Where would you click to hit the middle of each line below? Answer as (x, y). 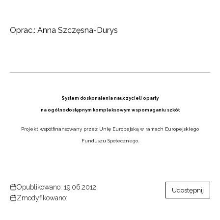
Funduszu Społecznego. (110, 141)
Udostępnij (188, 190)
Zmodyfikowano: (42, 198)
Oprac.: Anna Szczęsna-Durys (64, 30)
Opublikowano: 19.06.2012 (56, 187)
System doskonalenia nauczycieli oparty (110, 98)
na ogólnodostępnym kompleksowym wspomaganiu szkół (110, 110)
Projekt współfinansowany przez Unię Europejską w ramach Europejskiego (110, 129)
